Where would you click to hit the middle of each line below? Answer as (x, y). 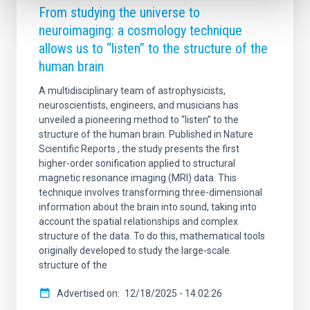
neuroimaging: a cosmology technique (140, 30)
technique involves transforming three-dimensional (151, 192)
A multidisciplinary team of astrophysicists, (132, 90)
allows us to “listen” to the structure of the (153, 48)
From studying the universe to (119, 12)
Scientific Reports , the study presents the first (139, 148)
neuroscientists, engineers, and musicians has (139, 105)
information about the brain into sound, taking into (148, 207)
